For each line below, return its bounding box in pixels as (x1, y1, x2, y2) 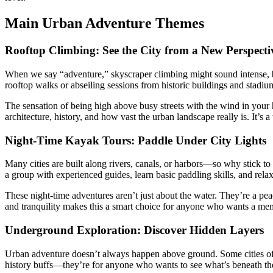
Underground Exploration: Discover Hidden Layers (5, 223, 264, 236)
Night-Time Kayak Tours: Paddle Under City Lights (5, 133, 266, 147)
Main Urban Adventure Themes (5, 15, 204, 32)
